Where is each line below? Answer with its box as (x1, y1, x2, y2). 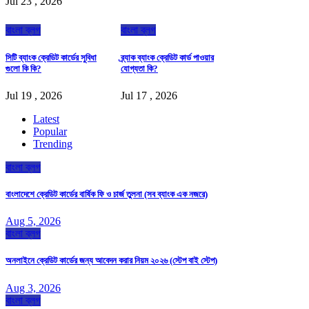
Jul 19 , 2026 (6, 89, 62, 101)
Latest (33, 112, 59, 125)
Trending (33, 137, 72, 150)
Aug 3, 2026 (6, 281, 61, 294)
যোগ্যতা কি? (121, 63, 158, 74)
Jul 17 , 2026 (121, 89, 177, 101)
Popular (33, 125, 67, 137)
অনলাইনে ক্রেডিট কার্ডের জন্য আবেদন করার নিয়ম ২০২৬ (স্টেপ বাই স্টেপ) (6, 255, 217, 266)
